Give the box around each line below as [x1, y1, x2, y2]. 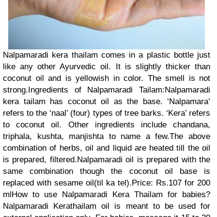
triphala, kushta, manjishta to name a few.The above [3, 132, 210, 141]
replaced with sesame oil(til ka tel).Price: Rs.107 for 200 [3, 178, 210, 188]
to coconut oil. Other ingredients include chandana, [3, 120, 210, 130]
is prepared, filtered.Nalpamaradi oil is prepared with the [3, 155, 210, 165]
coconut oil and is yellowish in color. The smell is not [3, 74, 210, 83]
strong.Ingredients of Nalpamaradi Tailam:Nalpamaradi [3, 85, 210, 95]
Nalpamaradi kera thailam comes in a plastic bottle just [3, 50, 210, 60]
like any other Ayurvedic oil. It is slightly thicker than [3, 62, 210, 72]
